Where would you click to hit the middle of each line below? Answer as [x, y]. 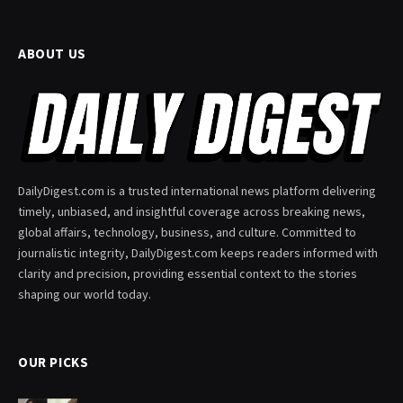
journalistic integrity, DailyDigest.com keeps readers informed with [198, 254]
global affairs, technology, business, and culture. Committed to [187, 233]
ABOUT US [52, 54]
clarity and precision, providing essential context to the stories [188, 275]
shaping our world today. [85, 296]
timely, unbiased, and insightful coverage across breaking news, [192, 213]
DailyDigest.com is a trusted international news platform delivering [197, 192]
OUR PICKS [54, 363]
